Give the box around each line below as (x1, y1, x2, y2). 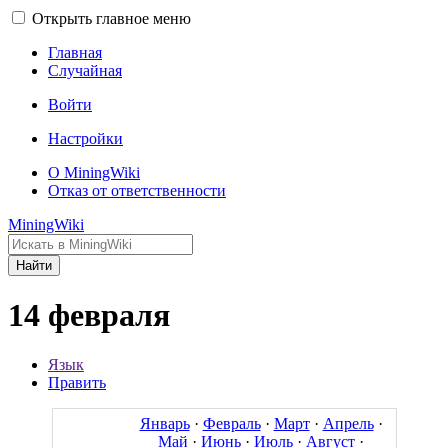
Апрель (322, 414, 374, 432)
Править (48, 373, 106, 391)
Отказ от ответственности (48, 182, 226, 199)
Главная (48, 44, 102, 61)
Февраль (202, 414, 261, 432)
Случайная (48, 62, 122, 79)
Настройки (48, 130, 123, 147)
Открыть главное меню (32, 10, 191, 27)
